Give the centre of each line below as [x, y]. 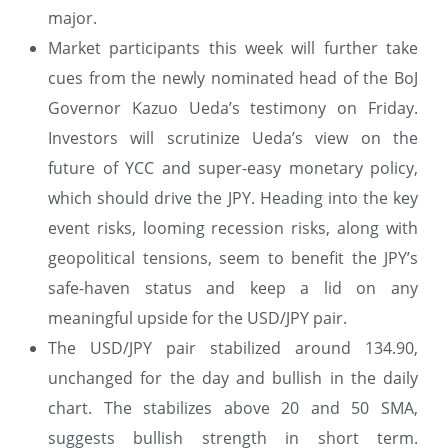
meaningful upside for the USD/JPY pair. [197, 317]
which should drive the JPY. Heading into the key [233, 197]
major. [72, 17]
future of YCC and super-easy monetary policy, [233, 167]
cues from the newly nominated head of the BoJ [233, 77]
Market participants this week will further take [233, 47]
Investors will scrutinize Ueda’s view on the [233, 137]
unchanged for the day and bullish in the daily [233, 377]
